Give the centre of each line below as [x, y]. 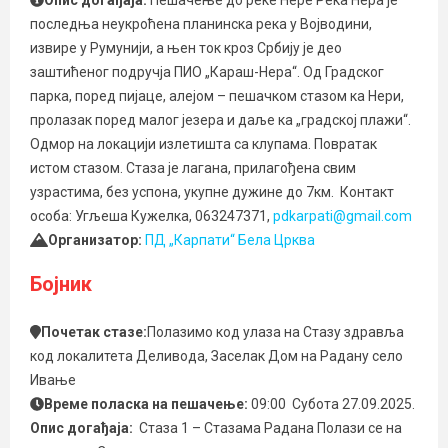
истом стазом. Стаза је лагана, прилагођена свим [193, 168]
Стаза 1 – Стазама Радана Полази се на [270, 428]
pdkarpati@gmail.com [341, 216]
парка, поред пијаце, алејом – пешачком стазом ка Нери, [217, 96]
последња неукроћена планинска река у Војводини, [201, 24]
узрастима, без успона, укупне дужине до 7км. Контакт [212, 192]
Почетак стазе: [93, 332]
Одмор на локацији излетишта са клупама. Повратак [203, 144]
